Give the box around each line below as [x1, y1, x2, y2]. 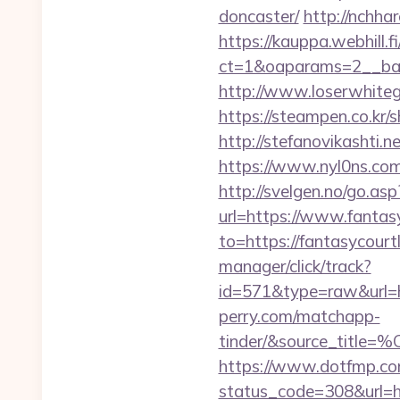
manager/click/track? [218, 255, 371, 277]
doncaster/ [218, 5, 299, 27]
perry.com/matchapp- [218, 305, 380, 327]
